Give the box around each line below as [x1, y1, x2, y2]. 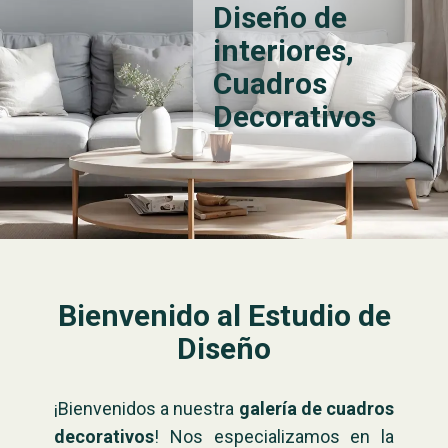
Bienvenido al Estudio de [57, 298, 391, 333]
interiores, [213, 33, 354, 68]
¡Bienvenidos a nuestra [54, 398, 235, 419]
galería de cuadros [234, 398, 395, 419]
